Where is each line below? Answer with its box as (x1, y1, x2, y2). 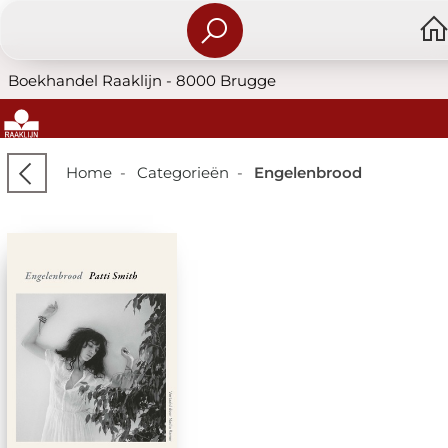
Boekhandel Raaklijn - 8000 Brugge (4, 71, 277, 91)
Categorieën (136, 162, 229, 182)
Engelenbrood (253, 162, 362, 182)
